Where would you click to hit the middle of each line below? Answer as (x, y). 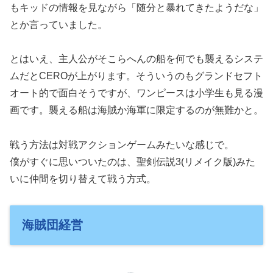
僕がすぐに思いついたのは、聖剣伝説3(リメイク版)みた (133, 162)
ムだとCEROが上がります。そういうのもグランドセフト (136, 76)
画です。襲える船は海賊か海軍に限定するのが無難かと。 (136, 110)
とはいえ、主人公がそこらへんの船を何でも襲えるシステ (136, 59)
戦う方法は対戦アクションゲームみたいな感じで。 (122, 145)
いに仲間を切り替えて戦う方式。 (83, 179)
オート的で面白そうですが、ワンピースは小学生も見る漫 (136, 93)
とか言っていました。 (58, 24)
